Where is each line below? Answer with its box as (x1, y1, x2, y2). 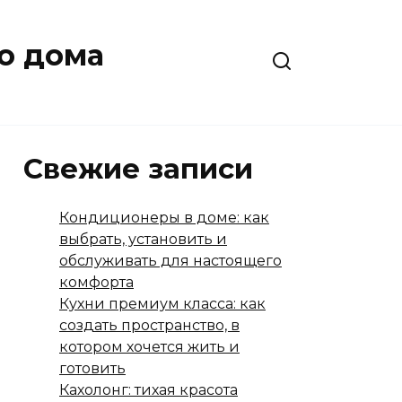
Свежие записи (23, 152, 253, 186)
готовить (59, 360, 126, 377)
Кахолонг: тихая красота (59, 381, 238, 398)
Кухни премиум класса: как (59, 295, 266, 312)
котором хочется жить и (59, 338, 240, 355)
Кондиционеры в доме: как (59, 209, 269, 226)
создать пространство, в (59, 317, 240, 334)
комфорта (59, 274, 134, 291)
